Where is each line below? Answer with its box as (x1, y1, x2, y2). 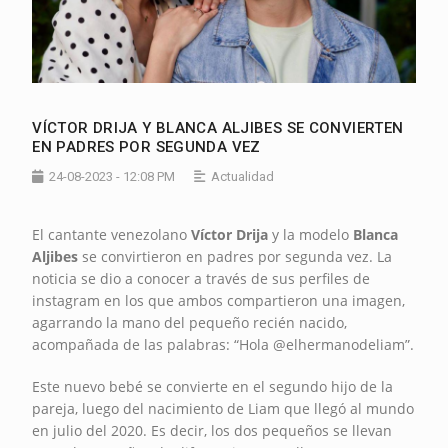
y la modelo (268, 224, 354, 244)
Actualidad (211, 168, 275, 184)
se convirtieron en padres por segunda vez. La (78, 246, 393, 266)
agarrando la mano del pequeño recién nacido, (32, 312, 348, 332)
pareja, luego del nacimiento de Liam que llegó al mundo (32, 398, 415, 418)
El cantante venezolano (32, 224, 192, 244)
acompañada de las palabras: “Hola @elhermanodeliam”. (32, 334, 415, 354)
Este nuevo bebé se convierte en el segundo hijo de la (32, 376, 394, 396)
